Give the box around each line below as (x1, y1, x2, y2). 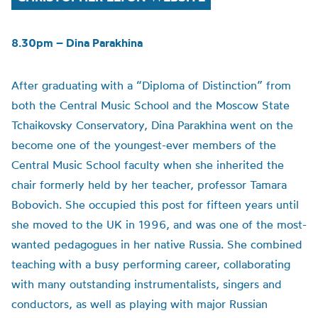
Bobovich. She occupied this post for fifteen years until (11, 197, 299, 212)
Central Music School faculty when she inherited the (11, 158, 284, 172)
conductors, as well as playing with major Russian (11, 297, 268, 311)
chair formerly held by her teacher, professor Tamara (11, 177, 287, 192)
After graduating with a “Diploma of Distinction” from (11, 78, 291, 92)
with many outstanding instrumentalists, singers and (11, 277, 282, 291)
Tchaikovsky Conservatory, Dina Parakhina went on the (11, 118, 293, 132)
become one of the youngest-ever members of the (11, 138, 276, 152)
